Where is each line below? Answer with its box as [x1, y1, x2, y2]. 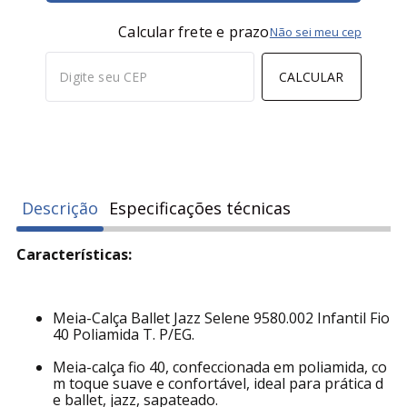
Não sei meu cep [269, 24, 362, 40]
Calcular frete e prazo [118, 22, 270, 42]
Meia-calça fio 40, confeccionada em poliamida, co [53, 357, 388, 377]
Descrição [22, 197, 99, 219]
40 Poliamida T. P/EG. [53, 324, 195, 344]
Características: [16, 244, 133, 264]
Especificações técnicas [109, 197, 292, 219]
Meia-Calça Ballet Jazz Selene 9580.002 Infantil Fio [53, 308, 391, 328]
